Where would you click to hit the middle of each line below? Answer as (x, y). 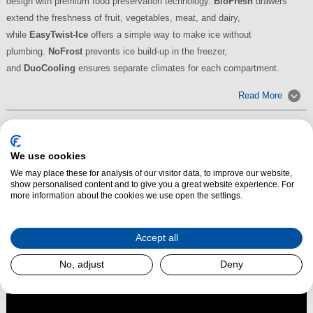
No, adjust (82, 264)
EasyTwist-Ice (58, 35)
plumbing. (27, 52)
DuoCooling (49, 68)
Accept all (156, 238)
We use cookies (48, 156)
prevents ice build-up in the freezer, (154, 52)
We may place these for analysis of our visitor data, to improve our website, (151, 173)
